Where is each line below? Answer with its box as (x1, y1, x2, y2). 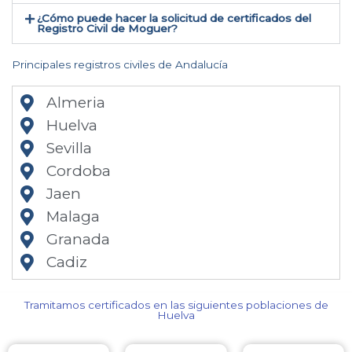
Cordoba (46, 162, 111, 181)
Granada (46, 230, 110, 249)
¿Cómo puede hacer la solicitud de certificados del (37, 12, 312, 25)
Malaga (46, 207, 100, 226)
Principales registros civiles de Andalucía (12, 58, 228, 71)
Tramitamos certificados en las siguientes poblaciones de (24, 299, 328, 312)
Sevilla (46, 139, 92, 158)
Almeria (46, 93, 105, 112)
